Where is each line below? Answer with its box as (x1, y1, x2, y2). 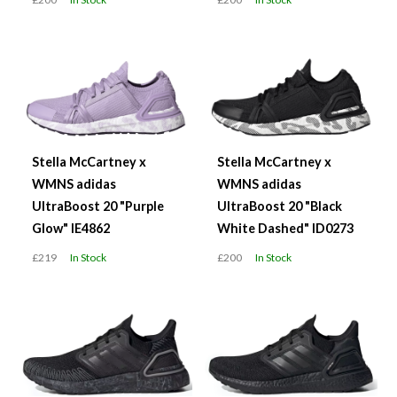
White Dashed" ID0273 (217, 220, 354, 236)
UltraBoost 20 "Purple (32, 198, 164, 214)
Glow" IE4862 (32, 220, 110, 236)
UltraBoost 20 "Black (217, 198, 342, 214)
